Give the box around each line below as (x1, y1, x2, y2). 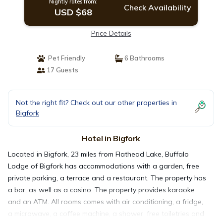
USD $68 (54, 6, 92, 18)
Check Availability (123, 2, 191, 12)
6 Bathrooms (123, 54, 165, 62)
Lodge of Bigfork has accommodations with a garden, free (8, 162, 199, 170)
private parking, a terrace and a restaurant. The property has (8, 173, 206, 182)
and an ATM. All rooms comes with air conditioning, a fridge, (8, 197, 203, 206)
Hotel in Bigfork (82, 133, 140, 143)
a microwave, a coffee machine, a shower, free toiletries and (8, 209, 204, 218)
